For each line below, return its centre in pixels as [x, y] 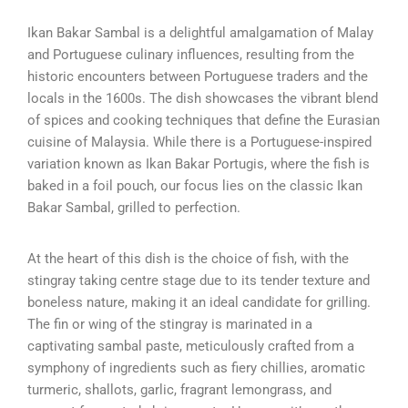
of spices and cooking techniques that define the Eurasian [204, 120]
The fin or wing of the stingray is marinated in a [170, 324]
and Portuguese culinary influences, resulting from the [191, 54]
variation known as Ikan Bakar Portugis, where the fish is [199, 163]
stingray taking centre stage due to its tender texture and [199, 280]
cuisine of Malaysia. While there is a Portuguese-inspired [199, 142]
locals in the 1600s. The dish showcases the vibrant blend [203, 98]
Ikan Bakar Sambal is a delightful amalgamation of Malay [200, 32]
